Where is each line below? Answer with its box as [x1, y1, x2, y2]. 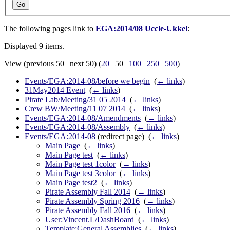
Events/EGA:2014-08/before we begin [25, 76, 150, 86]
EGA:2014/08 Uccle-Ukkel [95, 24, 187, 33]
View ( [4, 59, 26, 68]
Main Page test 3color [45, 169, 116, 178]
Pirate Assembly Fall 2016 [45, 206, 130, 215]
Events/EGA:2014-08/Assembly [25, 123, 130, 132]
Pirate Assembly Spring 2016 [45, 197, 140, 206]
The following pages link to [4, 24, 95, 33]
